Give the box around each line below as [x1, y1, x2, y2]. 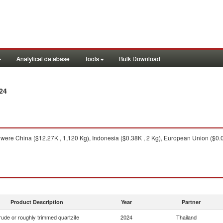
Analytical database [16, 54, 70, 63]
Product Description [10, 198, 63, 206]
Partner [182, 198, 201, 206]
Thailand [176, 213, 197, 221]
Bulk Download [119, 54, 160, 63]
